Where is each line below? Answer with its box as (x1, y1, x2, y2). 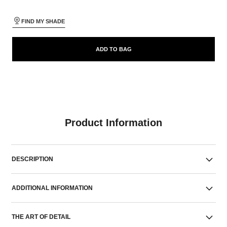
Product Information (64, 117, 162, 128)
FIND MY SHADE (21, 18, 65, 24)
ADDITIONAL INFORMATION (12, 184, 93, 192)
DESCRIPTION (12, 156, 54, 163)
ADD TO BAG (95, 46, 132, 52)
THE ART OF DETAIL (12, 213, 71, 220)
